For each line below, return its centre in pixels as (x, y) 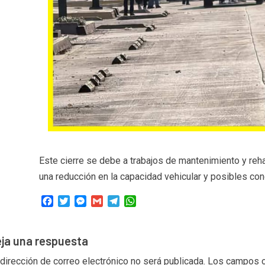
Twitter (84, 201)
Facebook (73, 201)
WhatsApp (157, 201)
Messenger (110, 201)
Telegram (138, 201)
